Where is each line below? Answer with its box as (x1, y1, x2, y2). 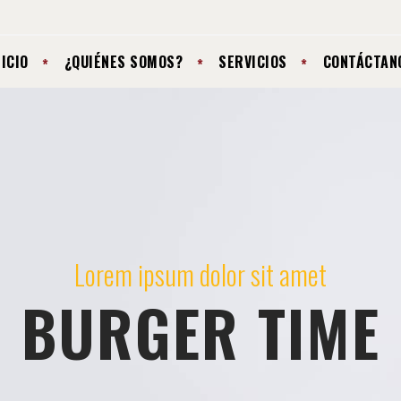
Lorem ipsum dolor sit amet (74, 254, 327, 295)
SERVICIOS (218, 50, 287, 73)
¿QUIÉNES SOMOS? (64, 50, 183, 73)
